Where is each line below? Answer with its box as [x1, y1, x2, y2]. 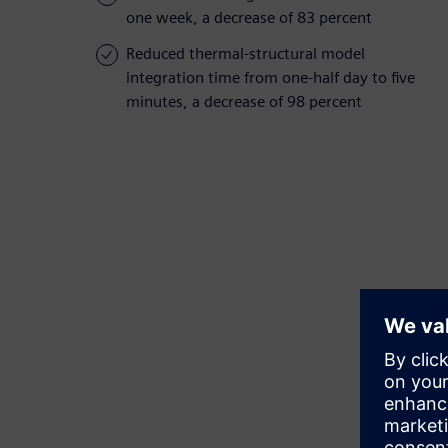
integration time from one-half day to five [126, 68, 415, 88]
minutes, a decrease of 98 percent [126, 92, 362, 112]
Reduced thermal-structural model [126, 44, 365, 64]
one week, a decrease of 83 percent [126, 8, 372, 28]
